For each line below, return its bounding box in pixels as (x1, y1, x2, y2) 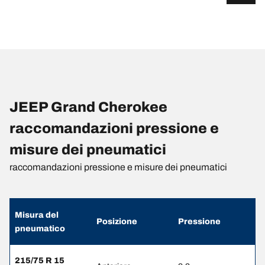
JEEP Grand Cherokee (9, 99, 167, 115)
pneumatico (15, 224, 65, 234)
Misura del (15, 211, 59, 220)
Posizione (96, 217, 137, 227)
